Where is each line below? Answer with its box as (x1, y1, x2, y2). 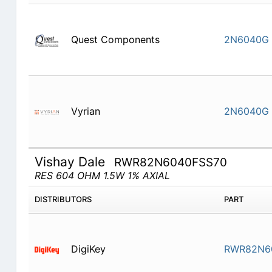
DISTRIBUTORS (34, 194, 92, 205)
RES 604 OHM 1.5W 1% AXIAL (34, 169, 170, 182)
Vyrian (70, 105, 100, 118)
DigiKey (70, 243, 106, 256)
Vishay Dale (34, 154, 109, 170)
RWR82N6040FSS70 (114, 155, 228, 170)
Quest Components (70, 33, 160, 46)
